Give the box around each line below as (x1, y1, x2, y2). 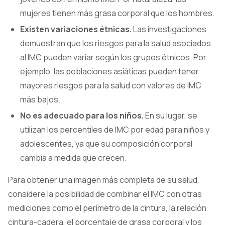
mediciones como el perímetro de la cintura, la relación (8, 202, 206, 213)
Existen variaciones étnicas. (20, 24, 132, 35)
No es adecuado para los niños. (20, 110, 144, 121)
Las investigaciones (132, 24, 206, 35)
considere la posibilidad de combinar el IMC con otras (8, 188, 202, 199)
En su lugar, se (144, 110, 197, 121)
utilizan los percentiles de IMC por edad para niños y (20, 124, 209, 135)
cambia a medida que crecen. (20, 152, 127, 163)
